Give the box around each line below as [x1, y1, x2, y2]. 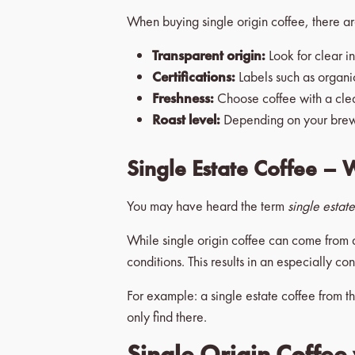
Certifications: [152, 67, 235, 86]
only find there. [127, 307, 207, 326]
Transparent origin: [152, 46, 265, 64]
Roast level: [152, 110, 220, 128]
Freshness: [152, 89, 214, 107]
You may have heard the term [127, 197, 288, 215]
